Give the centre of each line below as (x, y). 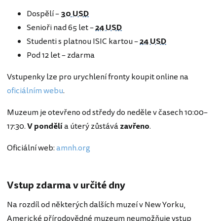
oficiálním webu (35, 91)
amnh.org (73, 148)
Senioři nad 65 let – (61, 28)
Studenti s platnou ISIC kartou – (83, 42)
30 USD (75, 14)
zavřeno (135, 127)
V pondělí (45, 127)
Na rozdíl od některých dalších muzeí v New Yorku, (96, 205)
